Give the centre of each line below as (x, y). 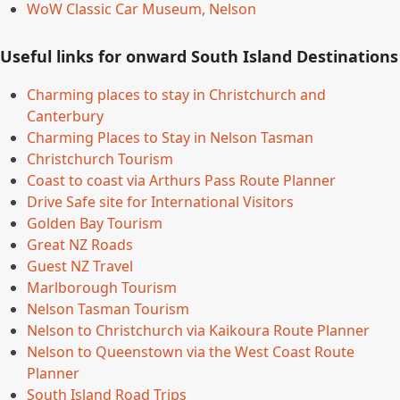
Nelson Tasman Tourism (108, 309)
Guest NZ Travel (80, 266)
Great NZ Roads (80, 245)
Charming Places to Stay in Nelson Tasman (170, 137)
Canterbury (65, 116)
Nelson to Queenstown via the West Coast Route (191, 352)
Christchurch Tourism (100, 159)
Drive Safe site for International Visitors (160, 202)
